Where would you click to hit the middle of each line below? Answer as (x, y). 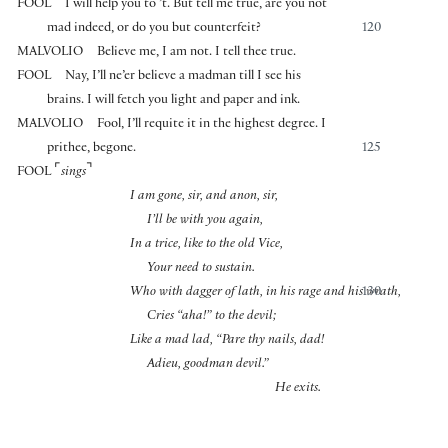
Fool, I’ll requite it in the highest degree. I (212, 125)
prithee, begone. (92, 149)
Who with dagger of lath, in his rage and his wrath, (265, 293)
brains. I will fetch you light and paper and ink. (174, 101)
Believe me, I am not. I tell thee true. (197, 53)
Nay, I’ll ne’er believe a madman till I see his (183, 77)
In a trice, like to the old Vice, (206, 245)
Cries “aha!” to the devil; (211, 317)
